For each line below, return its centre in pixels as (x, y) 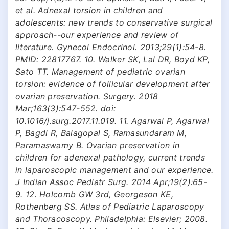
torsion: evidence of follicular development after (113, 84)
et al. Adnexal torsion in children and (89, 10)
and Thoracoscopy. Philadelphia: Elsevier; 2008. (112, 219)
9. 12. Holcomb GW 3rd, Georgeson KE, (94, 194)
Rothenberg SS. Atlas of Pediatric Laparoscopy (110, 206)
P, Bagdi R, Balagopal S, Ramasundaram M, (101, 133)
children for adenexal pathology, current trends (110, 157)
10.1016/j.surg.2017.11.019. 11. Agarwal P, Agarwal (112, 120)
